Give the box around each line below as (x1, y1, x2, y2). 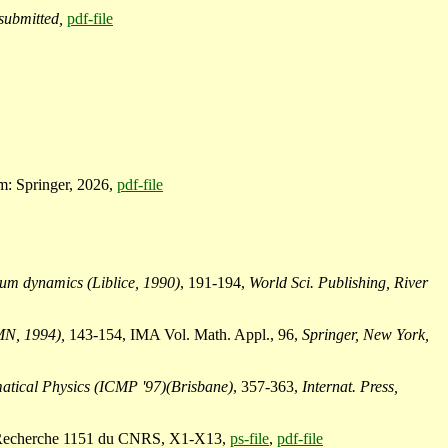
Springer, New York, (302, 326, 429, 344)
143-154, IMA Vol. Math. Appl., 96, (65, 326, 302, 344)
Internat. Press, (302, 378, 398, 396)
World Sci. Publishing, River (249, 274, 428, 292)
